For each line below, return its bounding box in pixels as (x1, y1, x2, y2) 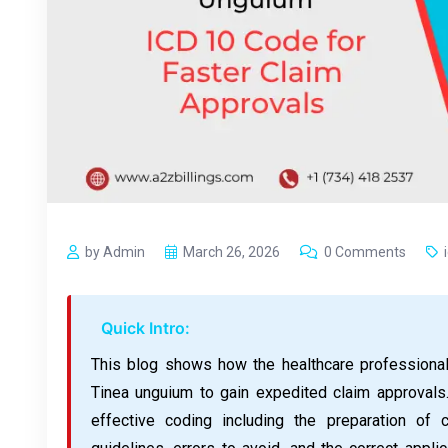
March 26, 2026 (183, 243, 280, 260)
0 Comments (324, 243, 406, 260)
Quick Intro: (101, 317, 190, 338)
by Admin (85, 243, 145, 260)
